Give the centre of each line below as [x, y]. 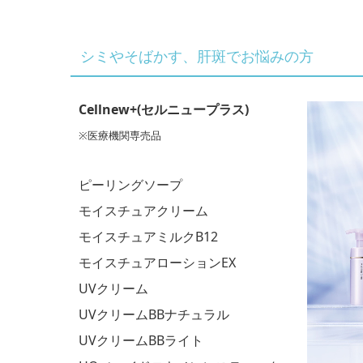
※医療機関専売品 [120, 136]
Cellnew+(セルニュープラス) [164, 110]
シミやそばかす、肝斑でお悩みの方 [197, 57]
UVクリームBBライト [141, 341]
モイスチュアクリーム [143, 211]
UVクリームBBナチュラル [154, 315]
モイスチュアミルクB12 [148, 237]
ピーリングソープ [130, 185]
